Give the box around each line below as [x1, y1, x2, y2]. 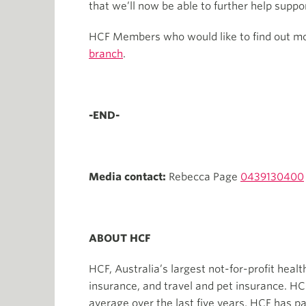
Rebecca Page [169, 171, 240, 183]
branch [89, 48, 123, 60]
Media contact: [89, 171, 169, 183]
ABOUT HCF [89, 232, 150, 245]
